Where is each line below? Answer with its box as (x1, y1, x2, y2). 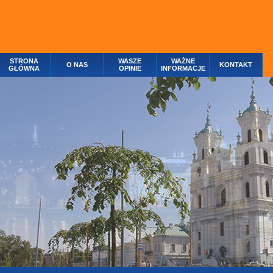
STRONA (9, 57, 38, 65)
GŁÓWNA (8, 65, 40, 72)
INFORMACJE (160, 65, 205, 72)
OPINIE (118, 65, 141, 72)
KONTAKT (219, 61, 252, 68)
